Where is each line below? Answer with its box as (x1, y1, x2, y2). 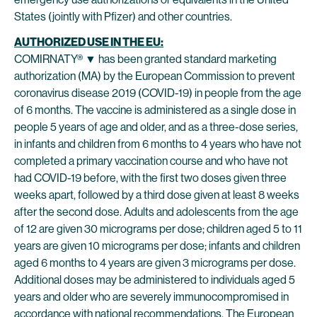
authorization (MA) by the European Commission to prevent (14, 69, 295, 83)
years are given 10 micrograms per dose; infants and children (14, 239, 300, 253)
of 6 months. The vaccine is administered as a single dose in (14, 103, 296, 117)
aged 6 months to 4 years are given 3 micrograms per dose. (14, 256, 296, 270)
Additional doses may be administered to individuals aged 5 (14, 273, 295, 287)
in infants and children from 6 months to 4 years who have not (14, 137, 301, 151)
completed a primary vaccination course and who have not (14, 154, 288, 168)
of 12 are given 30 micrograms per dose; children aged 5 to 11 (14, 222, 302, 236)
